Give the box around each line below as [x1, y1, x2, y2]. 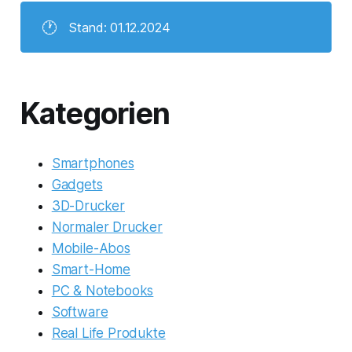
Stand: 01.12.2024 [69, 19, 170, 35]
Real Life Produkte [51, 325, 166, 342]
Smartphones [51, 156, 134, 172]
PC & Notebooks [51, 283, 154, 299]
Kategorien [20, 96, 170, 132]
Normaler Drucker [51, 219, 163, 236]
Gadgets [51, 177, 103, 193]
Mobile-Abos [51, 240, 130, 257]
